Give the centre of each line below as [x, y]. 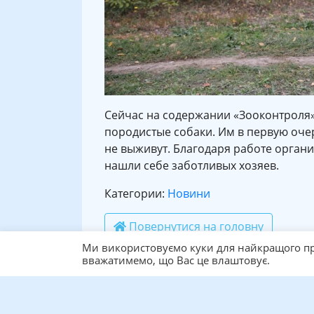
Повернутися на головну [195, 227]
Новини [189, 194]
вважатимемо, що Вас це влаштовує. [176, 260]
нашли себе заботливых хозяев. [192, 166]
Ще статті [127, 285]
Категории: [136, 194]
